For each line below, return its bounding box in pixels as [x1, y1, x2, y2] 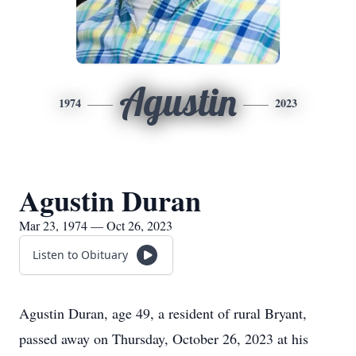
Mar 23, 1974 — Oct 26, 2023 [19, 217, 172, 234]
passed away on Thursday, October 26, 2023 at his [19, 329, 308, 348]
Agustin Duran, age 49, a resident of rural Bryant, [19, 304, 307, 323]
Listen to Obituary [33, 247, 128, 262]
